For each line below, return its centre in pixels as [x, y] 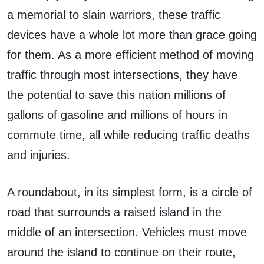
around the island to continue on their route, [121, 253]
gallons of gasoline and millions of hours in [117, 115]
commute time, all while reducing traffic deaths [128, 135]
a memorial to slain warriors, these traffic [114, 15]
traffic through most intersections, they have [122, 75]
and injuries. [39, 155]
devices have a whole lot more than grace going [132, 35]
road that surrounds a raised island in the [114, 212]
